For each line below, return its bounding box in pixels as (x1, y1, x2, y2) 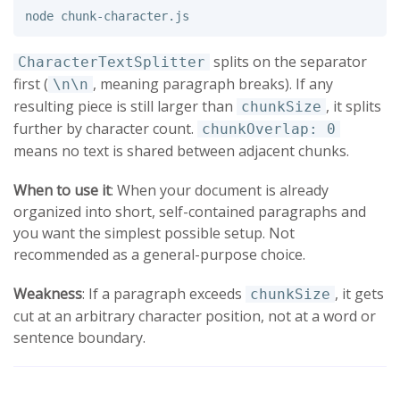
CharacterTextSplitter (18, 53, 205, 71)
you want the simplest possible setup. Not (13, 222, 295, 243)
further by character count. (13, 118, 197, 138)
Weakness (13, 283, 82, 304)
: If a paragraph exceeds (82, 283, 246, 304)
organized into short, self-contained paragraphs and (13, 201, 366, 221)
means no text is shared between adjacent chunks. (13, 140, 349, 161)
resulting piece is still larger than (13, 96, 237, 116)
